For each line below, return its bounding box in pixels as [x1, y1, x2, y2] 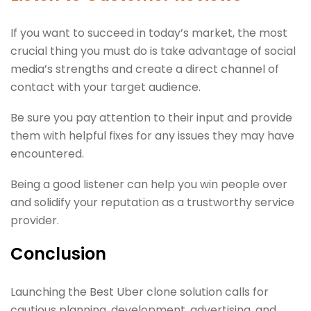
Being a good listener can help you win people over [10, 176, 287, 192]
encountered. [10, 145, 87, 162]
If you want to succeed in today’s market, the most [10, 24, 287, 41]
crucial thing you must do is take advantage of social [10, 42, 296, 59]
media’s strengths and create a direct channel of [10, 60, 279, 77]
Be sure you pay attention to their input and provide [10, 109, 292, 126]
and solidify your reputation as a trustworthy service [10, 194, 294, 210]
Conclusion [10, 242, 106, 265]
